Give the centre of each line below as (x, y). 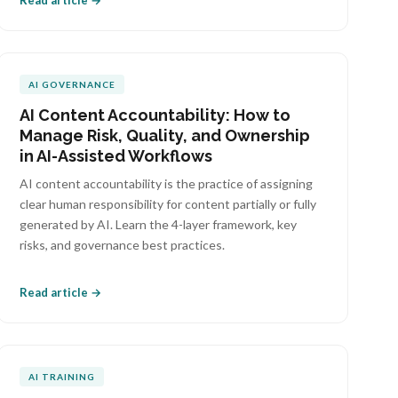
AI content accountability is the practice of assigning (167, 183)
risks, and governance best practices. (123, 245)
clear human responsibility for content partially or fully (168, 204)
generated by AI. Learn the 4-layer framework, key (159, 224)
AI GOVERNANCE (72, 84)
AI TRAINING (62, 377)
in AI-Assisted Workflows (116, 156)
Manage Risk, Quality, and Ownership (165, 135)
